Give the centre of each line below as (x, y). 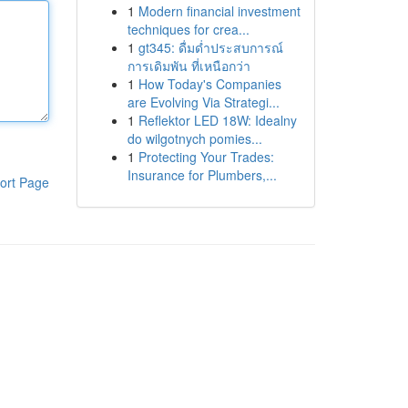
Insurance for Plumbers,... (202, 175)
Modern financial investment (219, 11)
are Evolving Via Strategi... (203, 102)
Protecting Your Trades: (206, 157)
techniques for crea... (188, 29)
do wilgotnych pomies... (194, 138)
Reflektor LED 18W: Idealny (217, 120)
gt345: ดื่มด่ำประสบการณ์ (210, 47)
